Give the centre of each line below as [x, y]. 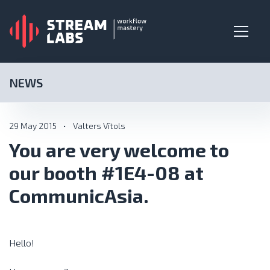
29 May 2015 [33, 126]
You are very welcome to [119, 149]
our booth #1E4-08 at [106, 172]
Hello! [22, 243]
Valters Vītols [99, 126]
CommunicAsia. [79, 195]
